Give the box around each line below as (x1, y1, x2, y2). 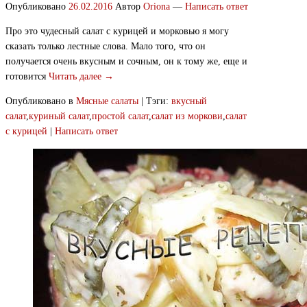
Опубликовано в (5, 96, 73, 107)
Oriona (143, 1, 170, 12)
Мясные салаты (76, 96, 138, 107)
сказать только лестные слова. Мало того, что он (5, 41, 206, 52)
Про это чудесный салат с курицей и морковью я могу (5, 26, 229, 37)
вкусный (171, 96, 207, 107)
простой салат (92, 111, 149, 122)
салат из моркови (151, 111, 223, 122)
